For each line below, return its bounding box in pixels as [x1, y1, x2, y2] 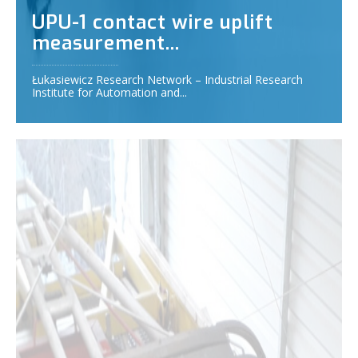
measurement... [32, 30, 180, 56]
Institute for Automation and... [32, 84, 187, 100]
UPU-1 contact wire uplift [32, 9, 273, 35]
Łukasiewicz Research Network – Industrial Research [32, 71, 303, 87]
